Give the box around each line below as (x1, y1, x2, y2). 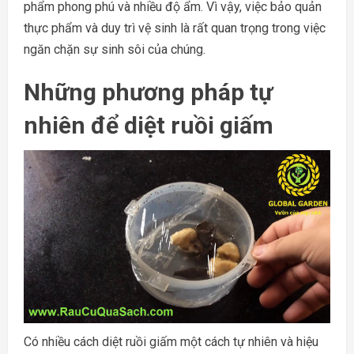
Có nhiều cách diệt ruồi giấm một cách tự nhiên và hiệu (24, 333, 318, 349)
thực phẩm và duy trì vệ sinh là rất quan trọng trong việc (24, 21, 326, 36)
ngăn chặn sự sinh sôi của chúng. (24, 42, 205, 58)
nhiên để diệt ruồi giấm (24, 111, 273, 140)
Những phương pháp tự (24, 78, 273, 107)
